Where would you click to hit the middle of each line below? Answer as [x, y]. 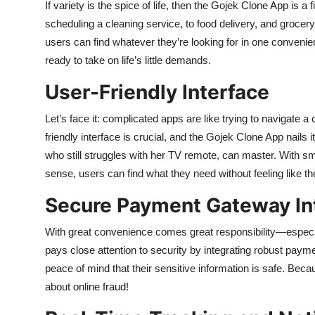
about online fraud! [87, 287]
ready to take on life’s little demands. [128, 60]
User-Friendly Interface [157, 92]
